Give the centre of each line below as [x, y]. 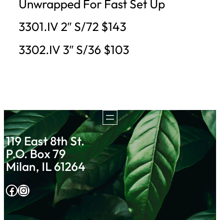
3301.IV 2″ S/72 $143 [72, 27]
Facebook [9, 190]
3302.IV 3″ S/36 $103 [74, 49]
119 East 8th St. [45, 141]
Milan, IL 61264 [46, 166]
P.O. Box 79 [36, 154]
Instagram [22, 190]
